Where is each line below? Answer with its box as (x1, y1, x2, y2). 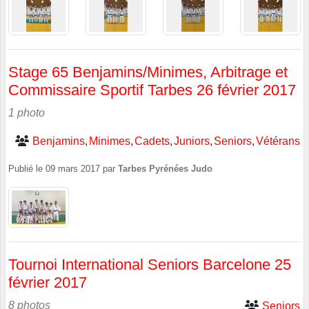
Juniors (174, 134, 210, 147)
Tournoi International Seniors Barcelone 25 (8, 256, 291, 274)
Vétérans (256, 134, 300, 147)
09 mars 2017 (46, 163, 100, 174)
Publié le (8, 163, 46, 174)
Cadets (134, 134, 170, 147)
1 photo (8, 106, 45, 119)
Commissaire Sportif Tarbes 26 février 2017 (8, 81, 296, 99)
